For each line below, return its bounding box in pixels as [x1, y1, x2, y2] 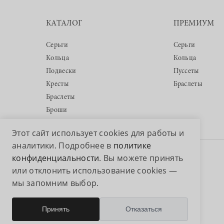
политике [113, 140, 151, 151]
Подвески [46, 68, 76, 75]
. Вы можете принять [99, 152, 183, 163]
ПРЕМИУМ [173, 19, 214, 27]
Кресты [46, 81, 69, 88]
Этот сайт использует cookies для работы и [12, 127, 184, 138]
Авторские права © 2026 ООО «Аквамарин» [41, 153, 198, 163]
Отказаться [125, 205, 162, 213]
